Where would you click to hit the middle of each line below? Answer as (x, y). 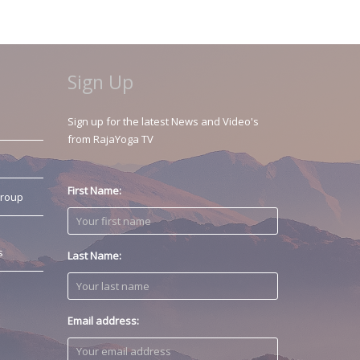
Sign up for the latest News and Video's (163, 122)
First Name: (94, 191)
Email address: (103, 321)
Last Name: (94, 256)
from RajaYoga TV (110, 139)
